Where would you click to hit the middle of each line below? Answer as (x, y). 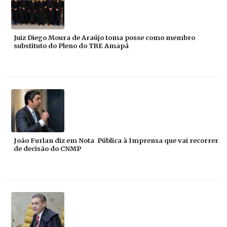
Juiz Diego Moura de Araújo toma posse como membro (104, 37)
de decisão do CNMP (47, 148)
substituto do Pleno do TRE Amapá (71, 45)
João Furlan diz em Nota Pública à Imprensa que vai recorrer (116, 140)
